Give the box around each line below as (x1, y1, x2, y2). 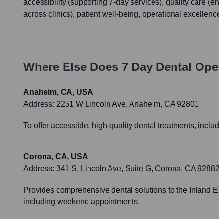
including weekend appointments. (23, 197, 140, 206)
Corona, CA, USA (23, 153, 88, 161)
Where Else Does (23, 60, 122, 74)
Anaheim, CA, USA (23, 88, 93, 97)
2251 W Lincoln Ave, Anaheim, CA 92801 (56, 100, 199, 109)
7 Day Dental (122, 60, 192, 74)
